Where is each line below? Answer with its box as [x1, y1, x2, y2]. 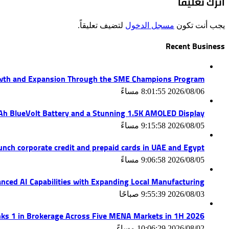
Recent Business [166, 38, 225, 54]
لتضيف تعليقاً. [78, 21, 125, 30]
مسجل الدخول [125, 21, 174, 30]
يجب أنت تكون [174, 21, 225, 30]
